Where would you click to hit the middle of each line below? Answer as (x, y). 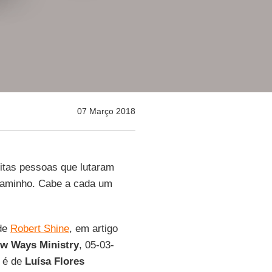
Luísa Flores (54, 261)
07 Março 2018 (106, 111)
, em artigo (93, 229)
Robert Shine (39, 229)
